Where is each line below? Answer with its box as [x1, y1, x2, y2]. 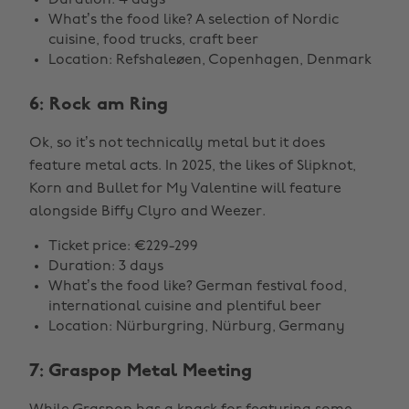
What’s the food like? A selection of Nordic [48, 13, 339, 27]
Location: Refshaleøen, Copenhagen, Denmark [48, 53, 372, 68]
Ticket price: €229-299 [48, 239, 198, 254]
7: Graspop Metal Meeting [29, 362, 252, 381]
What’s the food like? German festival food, [48, 279, 347, 294]
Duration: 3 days [48, 259, 163, 274]
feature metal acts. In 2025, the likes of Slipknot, [29, 159, 356, 173]
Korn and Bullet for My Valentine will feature [29, 182, 341, 196]
